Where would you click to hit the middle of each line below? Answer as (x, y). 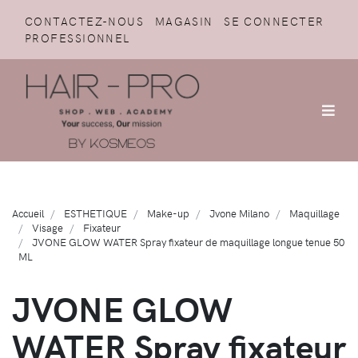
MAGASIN (184, 21)
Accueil (28, 213)
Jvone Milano (239, 213)
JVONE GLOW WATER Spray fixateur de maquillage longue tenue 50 (188, 241)
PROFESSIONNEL (78, 38)
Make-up (168, 213)
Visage (48, 227)
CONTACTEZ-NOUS (85, 21)
